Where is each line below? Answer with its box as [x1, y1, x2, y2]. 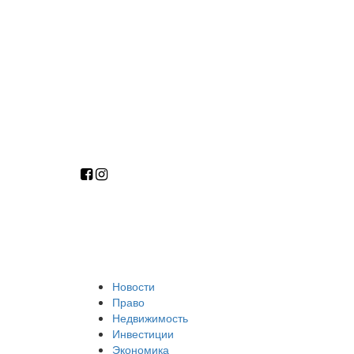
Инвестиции [112, 326, 174, 341]
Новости [112, 278, 155, 294]
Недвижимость [112, 310, 188, 326]
